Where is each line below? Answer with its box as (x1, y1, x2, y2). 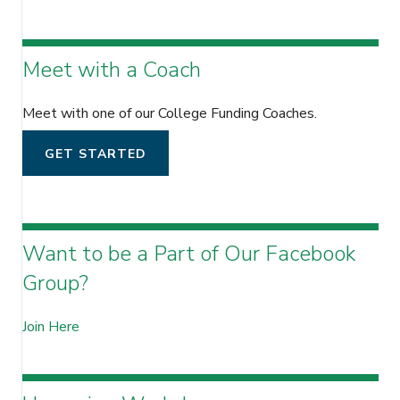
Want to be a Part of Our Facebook (22, 238, 355, 268)
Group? (22, 268, 88, 297)
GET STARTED (45, 145, 146, 162)
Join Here (22, 316, 79, 337)
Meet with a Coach (22, 54, 201, 84)
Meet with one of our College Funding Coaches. (22, 103, 317, 123)
